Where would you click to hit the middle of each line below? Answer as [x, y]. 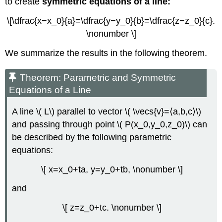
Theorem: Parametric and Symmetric [98, 78]
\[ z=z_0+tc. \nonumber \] [112, 208]
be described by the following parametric [92, 137]
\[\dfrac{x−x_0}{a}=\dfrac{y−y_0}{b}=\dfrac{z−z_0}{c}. [111, 21]
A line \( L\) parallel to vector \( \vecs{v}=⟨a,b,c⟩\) [107, 111]
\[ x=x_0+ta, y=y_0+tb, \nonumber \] [112, 169]
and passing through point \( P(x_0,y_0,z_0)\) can [110, 124]
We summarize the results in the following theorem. [106, 53]
